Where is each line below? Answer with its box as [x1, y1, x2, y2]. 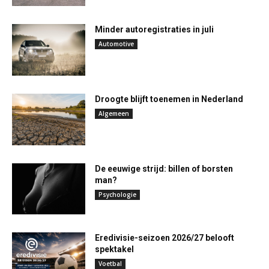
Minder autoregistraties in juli [95, 25, 214, 35]
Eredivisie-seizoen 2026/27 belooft [95, 233, 235, 243]
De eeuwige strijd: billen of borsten [95, 163, 234, 174]
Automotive [98, 40, 134, 49]
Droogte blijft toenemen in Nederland [95, 94, 244, 104]
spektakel [95, 244, 134, 255]
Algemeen [98, 109, 130, 118]
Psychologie [98, 190, 137, 199]
